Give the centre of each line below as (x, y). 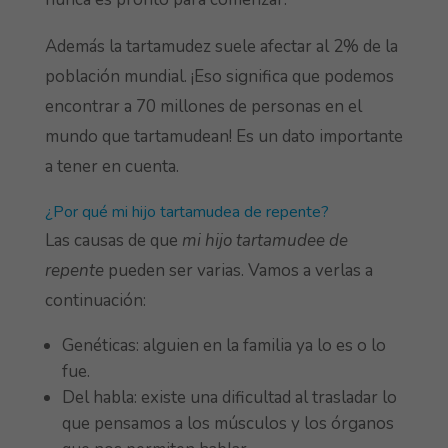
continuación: (95, 300)
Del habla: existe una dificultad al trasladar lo (229, 397)
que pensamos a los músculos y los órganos (227, 423)
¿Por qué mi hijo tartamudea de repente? (186, 211)
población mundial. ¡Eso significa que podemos (219, 76)
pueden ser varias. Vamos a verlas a (240, 270)
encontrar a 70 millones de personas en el (203, 106)
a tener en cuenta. (111, 166)
